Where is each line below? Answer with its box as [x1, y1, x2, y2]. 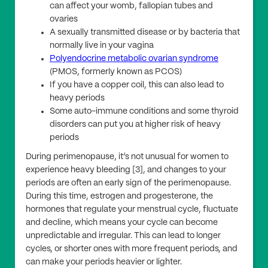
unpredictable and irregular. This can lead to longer [26, 232, 221, 240]
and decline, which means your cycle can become [26, 218, 218, 227]
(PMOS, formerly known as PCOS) [50, 68, 182, 77]
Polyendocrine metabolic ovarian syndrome [50, 54, 218, 63]
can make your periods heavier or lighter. [26, 258, 182, 267]
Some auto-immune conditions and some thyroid [50, 107, 239, 116]
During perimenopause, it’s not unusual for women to [26, 153, 229, 162]
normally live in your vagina [50, 41, 154, 50]
